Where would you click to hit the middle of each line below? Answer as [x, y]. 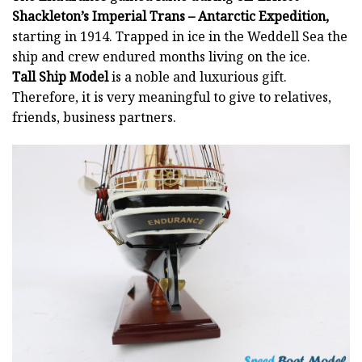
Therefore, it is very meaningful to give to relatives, [172, 97]
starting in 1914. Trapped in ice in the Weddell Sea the [180, 37]
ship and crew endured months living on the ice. [161, 57]
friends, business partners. [94, 118]
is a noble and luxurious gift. [198, 77]
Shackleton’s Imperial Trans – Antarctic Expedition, [170, 17]
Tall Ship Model [60, 77]
